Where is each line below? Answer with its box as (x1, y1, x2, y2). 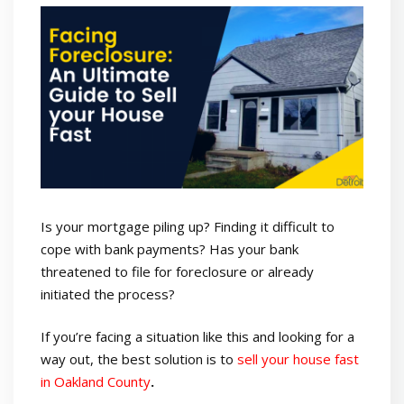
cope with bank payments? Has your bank (41, 239, 298, 258)
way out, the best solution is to (41, 350, 237, 369)
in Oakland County (41, 372, 151, 391)
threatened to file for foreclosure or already (41, 262, 314, 280)
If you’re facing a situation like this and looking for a (41, 327, 354, 346)
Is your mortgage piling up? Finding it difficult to (41, 216, 335, 235)
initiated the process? (41, 284, 175, 303)
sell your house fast (237, 350, 359, 369)
